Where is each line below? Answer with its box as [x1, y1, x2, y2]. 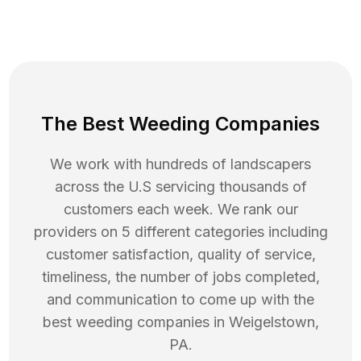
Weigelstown [228, 313, 315, 331]
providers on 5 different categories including [33, 223, 328, 241]
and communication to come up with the [47, 291, 314, 309]
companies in [132, 313, 229, 331]
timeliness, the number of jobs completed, [41, 268, 320, 286]
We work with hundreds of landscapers [50, 156, 311, 173]
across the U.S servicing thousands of [54, 178, 307, 196]
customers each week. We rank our [63, 201, 298, 218]
